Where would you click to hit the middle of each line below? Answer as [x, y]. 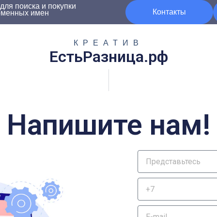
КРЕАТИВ [108, 43]
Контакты [169, 12]
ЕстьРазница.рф [108, 56]
